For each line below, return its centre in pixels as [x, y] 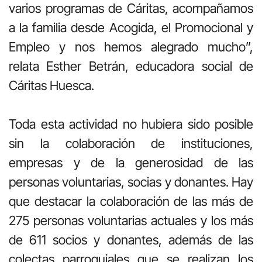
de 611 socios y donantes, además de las [131, 239]
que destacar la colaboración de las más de [131, 201]
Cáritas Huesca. [51, 85]
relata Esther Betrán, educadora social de [131, 66]
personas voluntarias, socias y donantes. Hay [131, 182]
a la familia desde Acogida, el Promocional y [131, 27]
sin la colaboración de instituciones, [131, 143]
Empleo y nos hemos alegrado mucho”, [131, 46]
